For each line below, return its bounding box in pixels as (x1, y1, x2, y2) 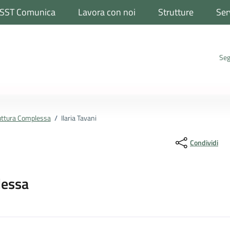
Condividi (190, 137, 218, 148)
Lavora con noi (78, 5, 136, 19)
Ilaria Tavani (61, 112, 97, 124)
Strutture (158, 5, 194, 19)
